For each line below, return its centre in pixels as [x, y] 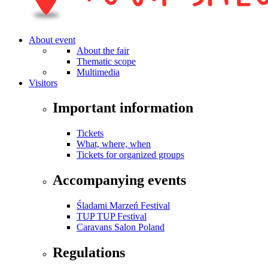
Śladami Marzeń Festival [123, 206]
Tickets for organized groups [130, 155]
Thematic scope [106, 61]
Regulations [89, 253]
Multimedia [98, 72]
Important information [123, 108]
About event [52, 39]
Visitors [43, 83]
